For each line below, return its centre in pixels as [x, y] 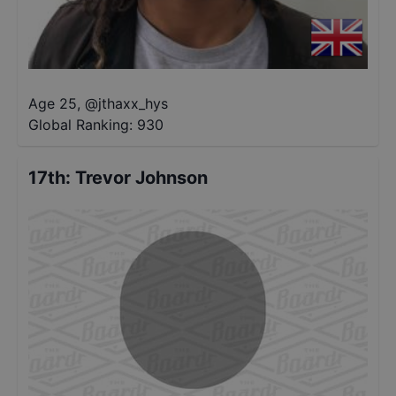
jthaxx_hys [133, 103]
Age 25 [53, 103]
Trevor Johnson [141, 178]
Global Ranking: [80, 125]
